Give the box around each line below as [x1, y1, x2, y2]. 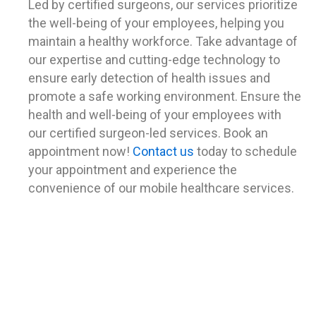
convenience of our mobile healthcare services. [28, 181, 294, 196]
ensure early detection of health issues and [28, 71, 270, 86]
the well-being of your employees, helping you [28, 16, 284, 31]
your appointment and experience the [28, 162, 237, 178]
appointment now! [28, 144, 133, 159]
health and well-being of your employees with [28, 107, 281, 123]
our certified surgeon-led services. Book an [28, 126, 268, 141]
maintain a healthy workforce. [28, 34, 195, 49]
